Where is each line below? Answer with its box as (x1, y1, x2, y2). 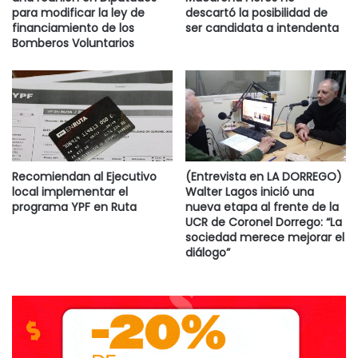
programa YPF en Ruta (12, 198, 137, 215)
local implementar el (12, 183, 128, 200)
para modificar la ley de (12, 5, 145, 22)
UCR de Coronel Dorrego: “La (185, 213, 342, 230)
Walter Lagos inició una (185, 183, 314, 200)
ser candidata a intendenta (185, 20, 339, 37)
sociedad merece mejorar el (185, 229, 344, 245)
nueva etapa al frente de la (185, 198, 339, 215)
